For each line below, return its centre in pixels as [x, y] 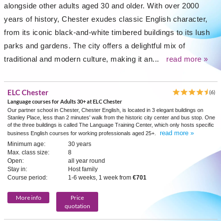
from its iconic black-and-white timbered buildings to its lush [107, 32]
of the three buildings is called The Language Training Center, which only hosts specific [111, 125]
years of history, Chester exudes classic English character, [106, 19]
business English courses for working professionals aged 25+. [82, 133]
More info [28, 198]
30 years [80, 144]
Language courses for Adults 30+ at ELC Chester [65, 101]
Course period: [27, 178]
